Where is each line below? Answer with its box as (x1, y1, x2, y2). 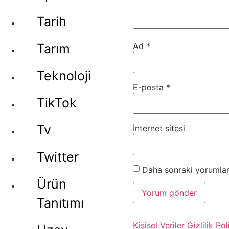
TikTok (37, 95, 77, 110)
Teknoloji (37, 68, 91, 83)
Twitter (37, 149, 79, 165)
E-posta (133, 82, 166, 93)
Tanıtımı (37, 195, 84, 211)
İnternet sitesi (133, 123, 185, 134)
